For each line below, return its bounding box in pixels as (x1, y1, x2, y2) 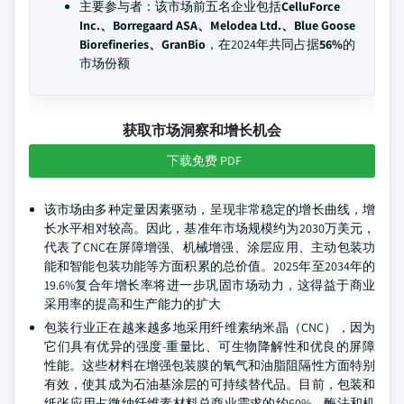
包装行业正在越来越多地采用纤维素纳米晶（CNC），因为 (44, 319, 375, 335)
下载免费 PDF (166, 152, 242, 169)
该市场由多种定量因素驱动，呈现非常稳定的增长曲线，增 (44, 201, 375, 217)
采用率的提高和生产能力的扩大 (44, 296, 221, 312)
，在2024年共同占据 (206, 36, 319, 52)
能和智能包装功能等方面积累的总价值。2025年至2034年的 (44, 258, 375, 274)
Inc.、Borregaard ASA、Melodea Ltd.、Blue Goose (79, 17, 355, 33)
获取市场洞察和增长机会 (123, 121, 281, 140)
